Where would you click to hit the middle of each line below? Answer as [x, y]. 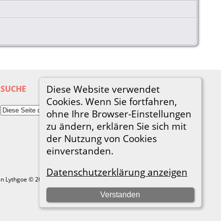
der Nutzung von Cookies [101, 138]
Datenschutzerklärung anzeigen [117, 172]
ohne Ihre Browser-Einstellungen [119, 113]
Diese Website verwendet [103, 89]
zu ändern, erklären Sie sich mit [116, 126]
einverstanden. [80, 150]
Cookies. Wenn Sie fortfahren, [111, 101]
